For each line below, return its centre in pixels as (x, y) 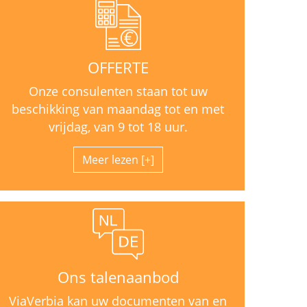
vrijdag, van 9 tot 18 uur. (118, 126)
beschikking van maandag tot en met (118, 109)
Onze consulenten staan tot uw (118, 91)
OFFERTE (118, 67)
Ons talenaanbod (118, 277)
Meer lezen (110, 159)
